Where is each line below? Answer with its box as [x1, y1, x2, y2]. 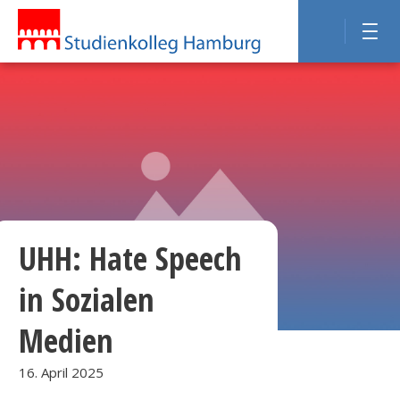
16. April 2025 [19, 363, 104, 381]
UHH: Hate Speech [19, 237, 243, 280]
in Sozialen [19, 278, 155, 321]
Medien [19, 319, 114, 362]
